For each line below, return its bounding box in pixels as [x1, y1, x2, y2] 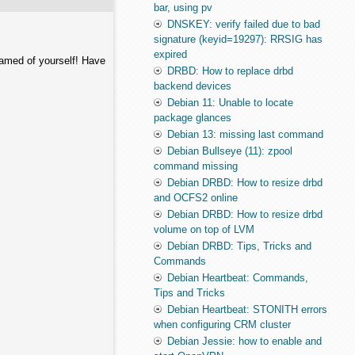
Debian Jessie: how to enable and [166, 335, 322, 348]
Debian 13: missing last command [166, 128, 323, 141]
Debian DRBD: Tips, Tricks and [166, 240, 311, 253]
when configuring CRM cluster [153, 319, 291, 331]
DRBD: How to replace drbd [166, 65, 293, 78]
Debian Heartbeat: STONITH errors [166, 303, 327, 316]
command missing [153, 160, 238, 173]
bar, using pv [153, 2, 212, 14]
